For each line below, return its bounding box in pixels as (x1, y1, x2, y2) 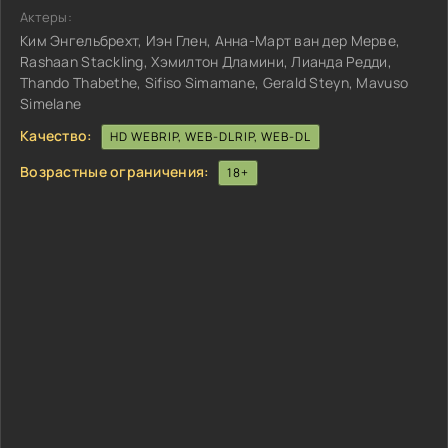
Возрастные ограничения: (20, 161, 210, 181)
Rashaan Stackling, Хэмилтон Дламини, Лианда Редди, (20, 52, 392, 71)
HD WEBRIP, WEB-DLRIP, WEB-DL (109, 128, 311, 145)
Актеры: (20, 8, 72, 26)
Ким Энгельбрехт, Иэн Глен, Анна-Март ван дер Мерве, (20, 31, 401, 50)
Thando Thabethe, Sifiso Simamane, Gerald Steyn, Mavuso (20, 73, 409, 92)
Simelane (20, 94, 82, 113)
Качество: (20, 125, 93, 145)
